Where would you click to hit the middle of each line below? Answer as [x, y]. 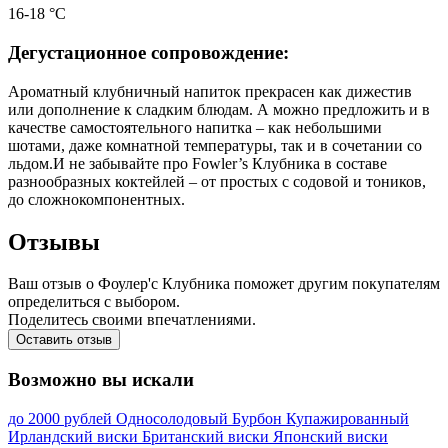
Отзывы [54, 241]
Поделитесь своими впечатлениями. [132, 320]
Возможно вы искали [101, 380]
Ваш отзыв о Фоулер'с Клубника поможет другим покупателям [224, 284]
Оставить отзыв [64, 340]
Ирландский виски [75, 436]
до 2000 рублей [62, 418]
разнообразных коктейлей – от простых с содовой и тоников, [217, 181]
